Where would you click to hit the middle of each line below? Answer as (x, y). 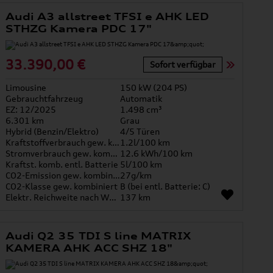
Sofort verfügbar (183, 64)
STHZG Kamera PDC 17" (79, 29)
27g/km (136, 175)
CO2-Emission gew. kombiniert (117, 175)
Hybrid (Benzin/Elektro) (52, 132)
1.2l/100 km (145, 143)
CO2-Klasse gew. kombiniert (62, 186)
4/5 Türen (140, 132)
